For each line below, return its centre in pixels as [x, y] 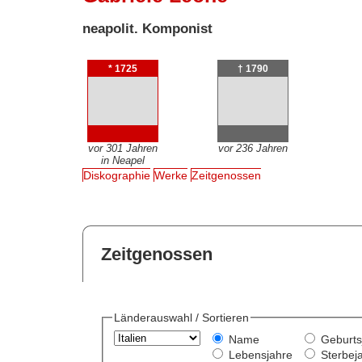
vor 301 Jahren [122, 148]
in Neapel [122, 160]
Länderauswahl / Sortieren [181, 318]
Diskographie [117, 176]
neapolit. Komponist [148, 28]
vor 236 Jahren [253, 148]
